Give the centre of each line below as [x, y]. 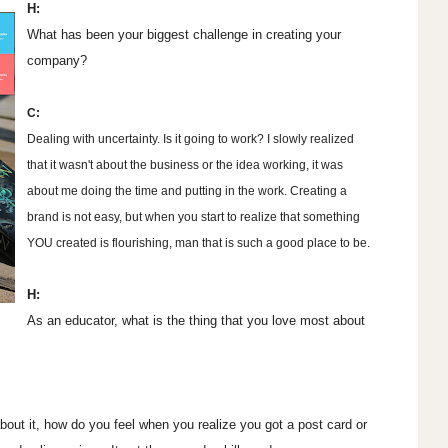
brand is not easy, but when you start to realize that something [193, 217]
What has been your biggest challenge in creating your [183, 35]
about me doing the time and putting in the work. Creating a [186, 191]
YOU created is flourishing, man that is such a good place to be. [199, 243]
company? [56, 61]
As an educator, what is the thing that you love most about [195, 321]
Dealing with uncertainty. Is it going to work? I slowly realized [190, 139]
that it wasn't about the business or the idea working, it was [184, 165]
